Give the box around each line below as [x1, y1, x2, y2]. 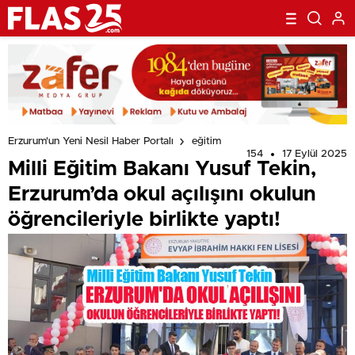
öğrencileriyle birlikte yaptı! [8, 209, 281, 230]
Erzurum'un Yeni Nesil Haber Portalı [8, 136, 174, 147]
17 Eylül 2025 [282, 149, 347, 159]
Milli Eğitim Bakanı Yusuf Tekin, [8, 158, 316, 179]
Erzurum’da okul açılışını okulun [8, 184, 316, 204]
